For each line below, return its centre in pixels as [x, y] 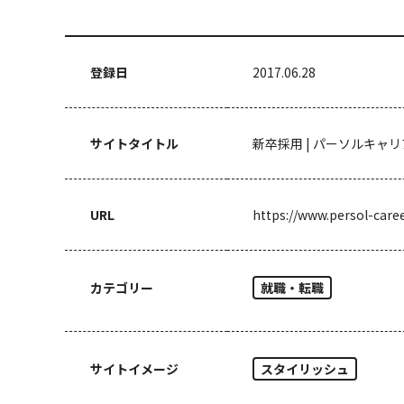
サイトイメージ [134, 369]
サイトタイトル [134, 143]
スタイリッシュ [305, 369]
